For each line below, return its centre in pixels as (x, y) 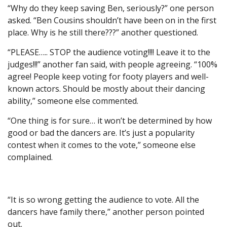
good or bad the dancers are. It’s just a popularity (101, 133)
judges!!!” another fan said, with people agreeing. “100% (112, 65)
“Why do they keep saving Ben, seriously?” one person (111, 8)
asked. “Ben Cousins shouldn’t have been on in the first (112, 21)
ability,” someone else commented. (73, 101)
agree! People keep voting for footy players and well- (108, 77)
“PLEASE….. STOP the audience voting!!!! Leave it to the (109, 52)
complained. (30, 157)
